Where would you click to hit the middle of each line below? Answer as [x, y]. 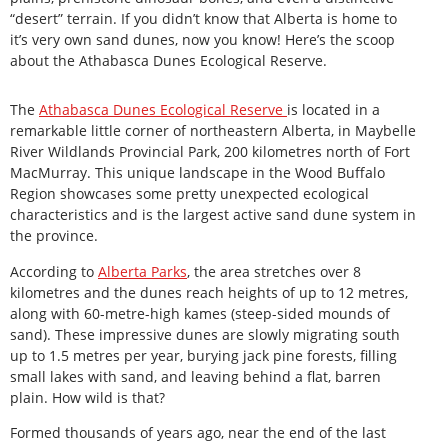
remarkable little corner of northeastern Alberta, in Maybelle [213, 131]
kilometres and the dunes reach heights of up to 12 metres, [209, 292]
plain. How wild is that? [87, 397]
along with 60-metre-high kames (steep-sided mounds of [200, 313]
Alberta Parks [142, 271]
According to [54, 271]
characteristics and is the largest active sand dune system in [213, 215]
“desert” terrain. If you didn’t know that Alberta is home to [203, 18]
